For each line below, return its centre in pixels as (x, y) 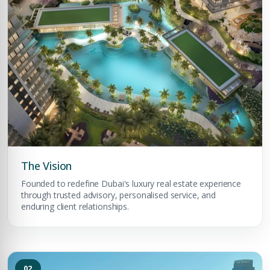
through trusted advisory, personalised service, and (118, 195)
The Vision (47, 166)
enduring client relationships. (75, 206)
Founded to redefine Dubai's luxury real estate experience (131, 184)
